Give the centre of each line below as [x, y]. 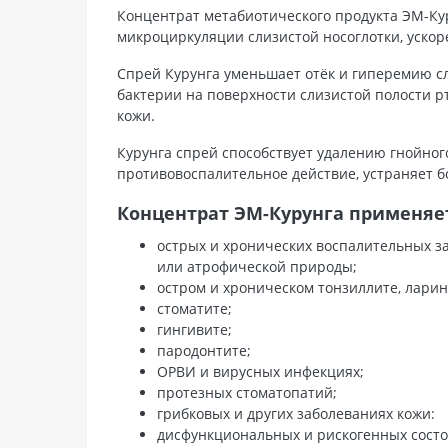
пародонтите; [204, 350]
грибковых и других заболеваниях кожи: [296, 413]
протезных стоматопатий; [247, 392]
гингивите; [194, 329]
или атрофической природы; [257, 266]
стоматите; [194, 308]
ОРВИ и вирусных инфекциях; [260, 371]
